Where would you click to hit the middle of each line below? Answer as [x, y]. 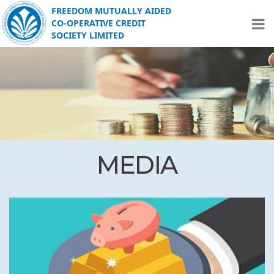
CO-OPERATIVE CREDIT [98, 23]
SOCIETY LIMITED [88, 35]
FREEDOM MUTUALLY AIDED [111, 10]
